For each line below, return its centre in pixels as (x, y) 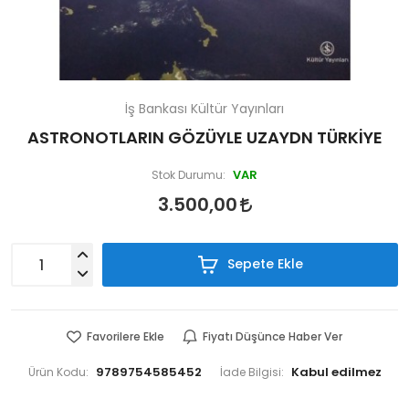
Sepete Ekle (263, 264)
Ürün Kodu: (58, 372)
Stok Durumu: (189, 175)
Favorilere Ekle (126, 337)
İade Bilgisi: (252, 372)
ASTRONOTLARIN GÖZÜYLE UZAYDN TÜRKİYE (204, 138)
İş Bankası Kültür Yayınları (204, 109)
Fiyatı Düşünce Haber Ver (273, 337)
